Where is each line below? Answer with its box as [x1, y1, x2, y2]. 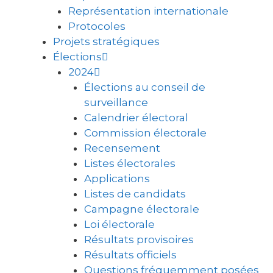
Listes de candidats [83, 188, 186, 200]
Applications [83, 172, 150, 185]
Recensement [83, 142, 160, 154]
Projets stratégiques [52, 35, 160, 48]
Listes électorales [83, 157, 175, 169]
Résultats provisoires [83, 233, 194, 246]
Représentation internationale [68, 5, 229, 17]
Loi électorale [83, 218, 155, 230]
